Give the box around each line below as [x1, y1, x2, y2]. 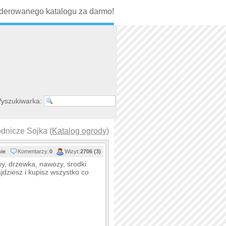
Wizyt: [65, 148, 80, 154]
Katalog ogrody [52, 127, 106, 135]
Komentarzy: [18, 148, 49, 154]
